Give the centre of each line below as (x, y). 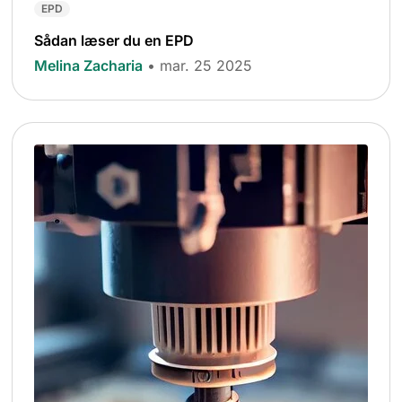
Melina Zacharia (89, 65)
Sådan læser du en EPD (114, 40)
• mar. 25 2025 (200, 65)
